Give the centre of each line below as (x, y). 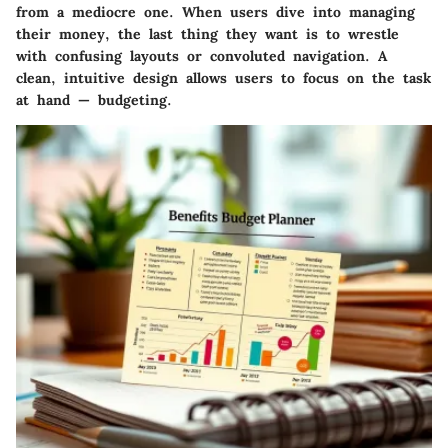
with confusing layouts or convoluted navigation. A (201, 55)
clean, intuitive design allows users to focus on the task (223, 77)
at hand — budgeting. (94, 99)
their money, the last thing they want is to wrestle (207, 33)
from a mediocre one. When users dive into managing (215, 11)
